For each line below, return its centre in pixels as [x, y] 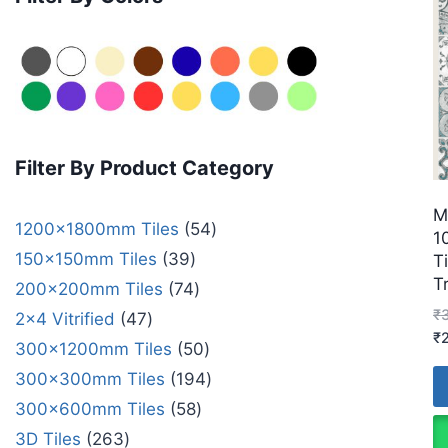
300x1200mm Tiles [93, 348]
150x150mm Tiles [86, 258]
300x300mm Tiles [90, 378]
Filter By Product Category [144, 168]
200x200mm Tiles [89, 288]
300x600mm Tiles [90, 408]
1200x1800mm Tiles [97, 228]
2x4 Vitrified [65, 318]
